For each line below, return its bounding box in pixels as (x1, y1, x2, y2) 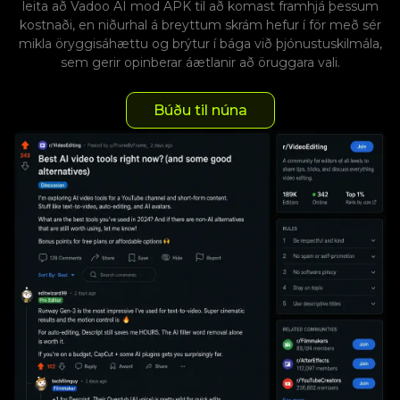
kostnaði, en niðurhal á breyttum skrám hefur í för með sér (19, 17, 381, 34)
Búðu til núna (153, 102, 247, 120)
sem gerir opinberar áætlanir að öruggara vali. (60, 54, 340, 71)
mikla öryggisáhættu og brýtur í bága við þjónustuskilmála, (18, 36, 382, 53)
